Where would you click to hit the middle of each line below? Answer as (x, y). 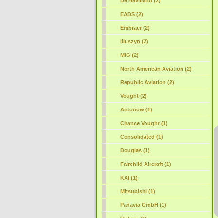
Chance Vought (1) (144, 123)
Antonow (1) (136, 109)
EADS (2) (131, 14)
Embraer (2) (135, 28)
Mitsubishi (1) (137, 191)
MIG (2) (129, 55)
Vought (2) (133, 96)
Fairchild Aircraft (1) (145, 164)
